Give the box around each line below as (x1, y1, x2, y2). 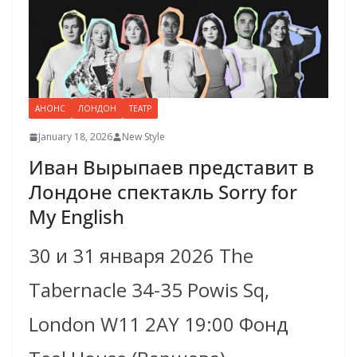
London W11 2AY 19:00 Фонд (29, 311, 288, 338)
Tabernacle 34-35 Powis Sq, (29, 277, 269, 304)
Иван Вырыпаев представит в (29, 154, 314, 181)
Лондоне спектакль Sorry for (29, 178, 297, 206)
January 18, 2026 (38, 130, 112, 144)
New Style (122, 130, 165, 144)
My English (29, 203, 124, 230)
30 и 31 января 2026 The (29, 242, 253, 269)
